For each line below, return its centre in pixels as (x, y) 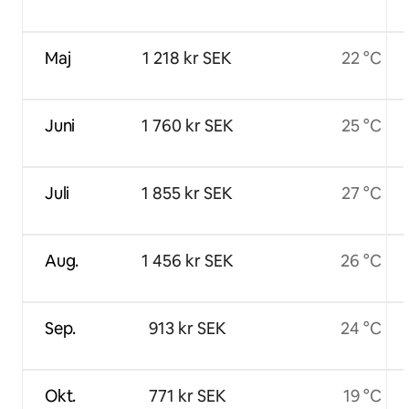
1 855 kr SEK (187, 193)
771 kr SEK (187, 395)
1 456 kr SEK (187, 260)
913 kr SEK (187, 328)
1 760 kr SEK (187, 125)
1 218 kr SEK (187, 58)
